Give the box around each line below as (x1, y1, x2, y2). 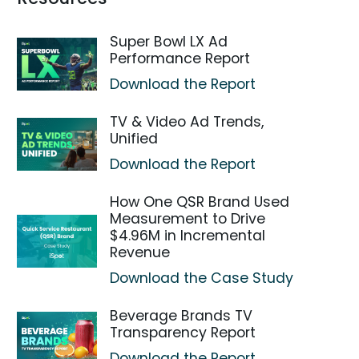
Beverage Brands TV (110, 306, 253, 325)
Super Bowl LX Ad (110, 32, 228, 51)
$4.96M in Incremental (110, 226, 266, 245)
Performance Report (110, 49, 251, 68)
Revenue (110, 243, 171, 262)
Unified (110, 129, 159, 148)
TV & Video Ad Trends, (110, 112, 264, 131)
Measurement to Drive (110, 209, 266, 228)
